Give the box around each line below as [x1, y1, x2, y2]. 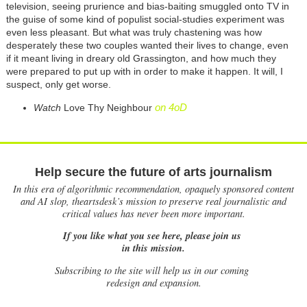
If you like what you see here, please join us [62, 228, 245, 243]
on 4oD [154, 101, 187, 113]
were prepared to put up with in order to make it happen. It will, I [5, 65, 283, 77]
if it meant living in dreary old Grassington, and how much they [5, 52, 276, 64]
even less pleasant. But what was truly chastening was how [5, 26, 262, 38]
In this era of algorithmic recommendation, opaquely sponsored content [13, 182, 294, 195]
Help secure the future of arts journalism [35, 164, 272, 179]
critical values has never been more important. [62, 206, 245, 220]
